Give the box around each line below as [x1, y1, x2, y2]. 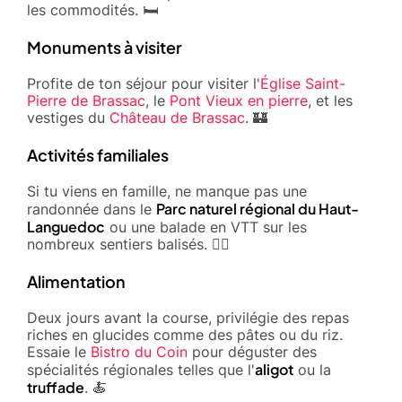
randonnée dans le [27, 199, 156, 218]
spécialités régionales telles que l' [27, 360, 255, 379]
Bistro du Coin [91, 342, 188, 361]
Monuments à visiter [27, 36, 182, 57]
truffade [27, 377, 84, 397]
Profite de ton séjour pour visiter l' [27, 74, 260, 92]
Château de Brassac [109, 108, 245, 127]
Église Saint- [260, 74, 345, 92]
